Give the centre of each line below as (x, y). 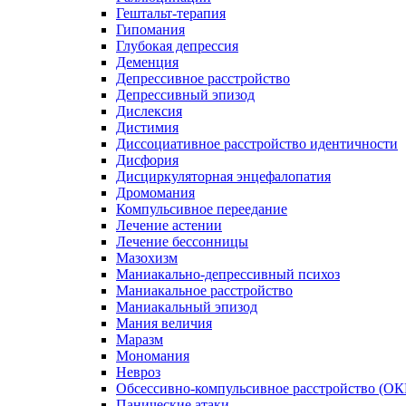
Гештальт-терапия (171, 13)
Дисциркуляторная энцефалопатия (223, 176)
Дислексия (149, 111)
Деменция (147, 62)
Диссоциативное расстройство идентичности (257, 144)
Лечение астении (169, 225)
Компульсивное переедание (202, 209)
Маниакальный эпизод (187, 307)
